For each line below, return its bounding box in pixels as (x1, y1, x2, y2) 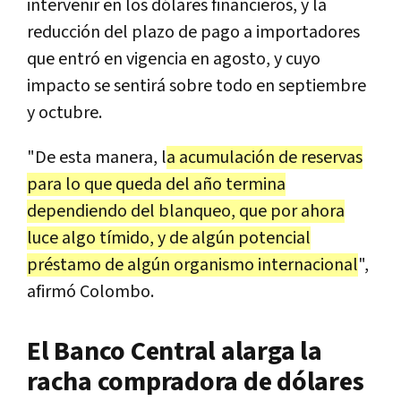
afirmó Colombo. (27, 279, 154, 303)
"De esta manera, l (27, 145, 166, 169)
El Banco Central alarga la (27, 333, 322, 370)
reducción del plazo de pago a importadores (27, 20, 360, 44)
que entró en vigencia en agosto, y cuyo (27, 47, 320, 71)
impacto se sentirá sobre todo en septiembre (27, 73, 366, 98)
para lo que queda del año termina (27, 172, 286, 196)
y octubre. (27, 100, 102, 124)
